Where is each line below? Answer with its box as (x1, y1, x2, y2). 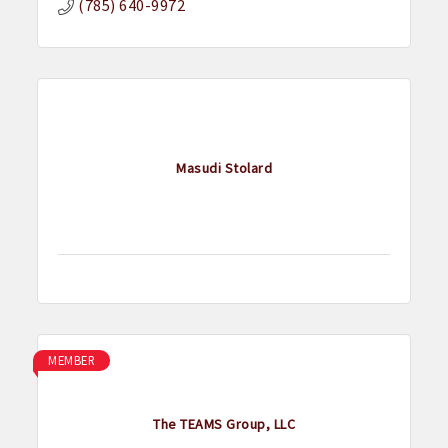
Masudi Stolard (176, 158, 272, 177)
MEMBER (48, 352, 96, 369)
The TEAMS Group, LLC (153, 414, 295, 433)
